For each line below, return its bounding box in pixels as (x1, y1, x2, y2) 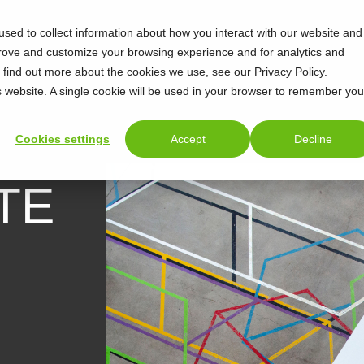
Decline (293, 132, 332, 146)
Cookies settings (15, 132, 110, 146)
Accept (170, 132, 206, 146)
